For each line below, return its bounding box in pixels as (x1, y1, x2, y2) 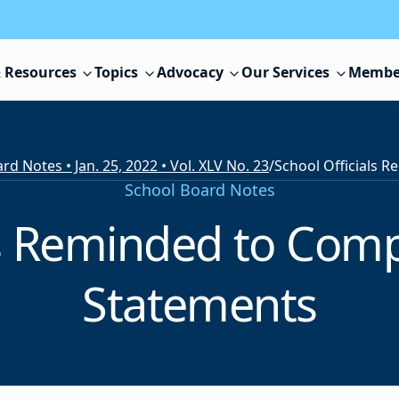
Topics (94, 62, 139, 83)
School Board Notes (124, 179, 275, 201)
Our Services (241, 62, 330, 83)
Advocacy (156, 62, 224, 83)
